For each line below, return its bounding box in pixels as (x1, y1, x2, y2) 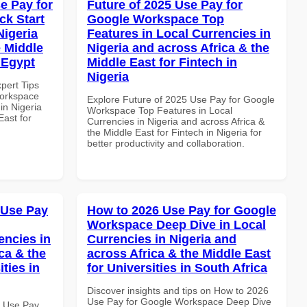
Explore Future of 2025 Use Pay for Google (87, 93, 275, 105)
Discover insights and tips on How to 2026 (87, 284, 269, 296)
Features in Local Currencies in (87, 26, 271, 40)
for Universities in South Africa (87, 260, 267, 275)
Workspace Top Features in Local (87, 104, 232, 116)
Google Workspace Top (87, 12, 224, 26)
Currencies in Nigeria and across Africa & (87, 115, 265, 127)
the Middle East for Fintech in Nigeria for (87, 126, 262, 138)
